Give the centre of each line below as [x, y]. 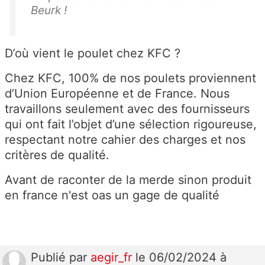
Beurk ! [49, 10]
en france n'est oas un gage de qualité [112, 195]
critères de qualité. [57, 155]
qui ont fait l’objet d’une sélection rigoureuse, [131, 125]
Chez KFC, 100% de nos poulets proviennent [130, 78]
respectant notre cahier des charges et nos [125, 140]
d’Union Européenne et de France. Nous [117, 94]
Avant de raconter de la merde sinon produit [128, 180]
